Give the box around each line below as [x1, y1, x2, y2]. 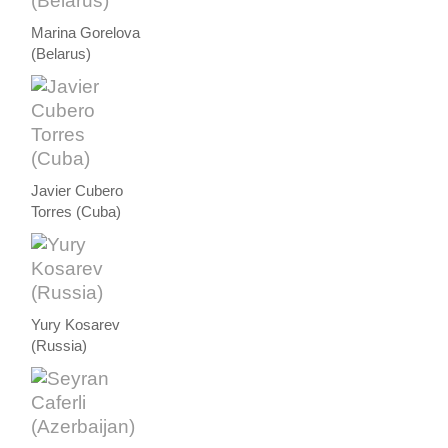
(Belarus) [31, 45, 92, 62]
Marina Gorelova [31, 24, 141, 41]
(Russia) [31, 337, 88, 354]
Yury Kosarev [31, 316, 121, 333]
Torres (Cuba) [31, 203, 122, 220]
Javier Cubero [31, 182, 124, 199]
